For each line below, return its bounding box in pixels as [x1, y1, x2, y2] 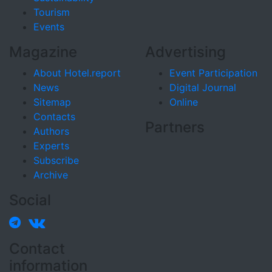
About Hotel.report [33, 67, 121, 79]
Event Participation [169, 67, 257, 79]
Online [169, 96, 198, 108]
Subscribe [33, 154, 79, 166]
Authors [33, 125, 69, 137]
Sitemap [33, 96, 71, 108]
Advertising [145, 43, 226, 61]
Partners [145, 118, 205, 136]
